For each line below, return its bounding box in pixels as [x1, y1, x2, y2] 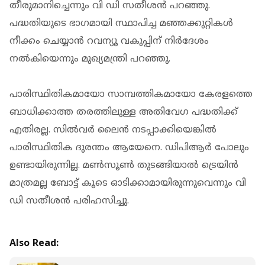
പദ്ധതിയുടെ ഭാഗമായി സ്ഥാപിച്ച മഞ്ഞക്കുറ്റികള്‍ [9, 17, 233, 30]
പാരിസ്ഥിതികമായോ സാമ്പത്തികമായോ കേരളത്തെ [9, 88, 253, 101]
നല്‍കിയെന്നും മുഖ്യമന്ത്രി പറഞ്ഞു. [9, 53, 170, 65]
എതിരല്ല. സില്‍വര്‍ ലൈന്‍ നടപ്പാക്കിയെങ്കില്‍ [9, 124, 216, 136]
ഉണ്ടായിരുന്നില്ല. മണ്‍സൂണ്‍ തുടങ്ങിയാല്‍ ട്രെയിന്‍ [9, 159, 238, 172]
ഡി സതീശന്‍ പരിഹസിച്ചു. [9, 195, 129, 207]
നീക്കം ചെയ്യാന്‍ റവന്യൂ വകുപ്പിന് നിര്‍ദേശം [9, 35, 209, 47]
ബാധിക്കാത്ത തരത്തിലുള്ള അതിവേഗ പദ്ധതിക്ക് [9, 106, 238, 118]
